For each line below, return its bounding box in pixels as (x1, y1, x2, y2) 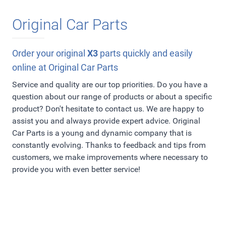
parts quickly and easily (98, 48, 193, 59)
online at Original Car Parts (12, 62, 118, 73)
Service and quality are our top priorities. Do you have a (12, 80, 208, 90)
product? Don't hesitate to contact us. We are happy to (12, 104, 204, 114)
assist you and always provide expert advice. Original (12, 116, 200, 126)
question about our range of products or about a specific (12, 92, 212, 102)
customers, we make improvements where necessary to (12, 152, 208, 162)
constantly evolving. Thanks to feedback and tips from (12, 140, 206, 150)
